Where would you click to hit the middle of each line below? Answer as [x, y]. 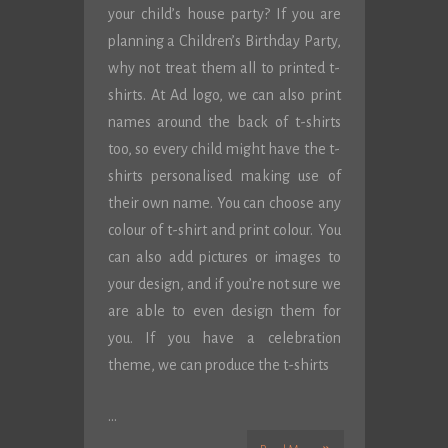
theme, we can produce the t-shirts [218, 365]
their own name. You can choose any [224, 203]
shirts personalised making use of [224, 176]
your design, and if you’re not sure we [224, 284]
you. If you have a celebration [224, 338]
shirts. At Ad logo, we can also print [224, 95]
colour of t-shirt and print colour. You [224, 230]
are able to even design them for [224, 311]
